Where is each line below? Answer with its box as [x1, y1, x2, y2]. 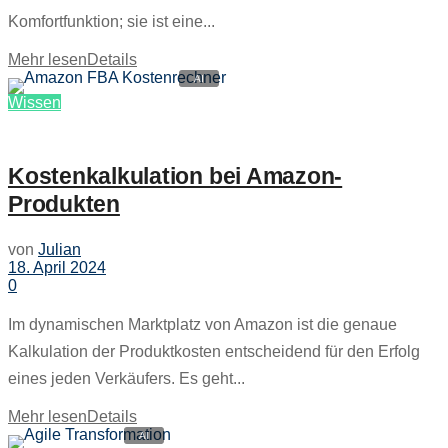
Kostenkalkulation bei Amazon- [8, 162, 343, 189]
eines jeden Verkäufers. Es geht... [8, 370, 245, 388]
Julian [38, 241, 81, 259]
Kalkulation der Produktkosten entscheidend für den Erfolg [8, 343, 420, 361]
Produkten [8, 190, 120, 217]
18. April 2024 [8, 259, 106, 277]
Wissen [8, 93, 61, 111]
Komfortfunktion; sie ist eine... [8, 12, 215, 30]
